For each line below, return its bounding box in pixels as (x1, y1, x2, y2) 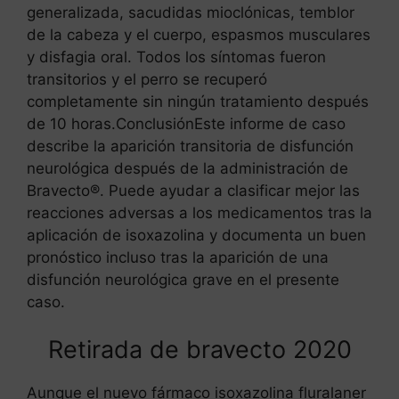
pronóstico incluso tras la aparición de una (27, 248, 329, 266)
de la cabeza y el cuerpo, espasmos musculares (27, 25, 370, 44)
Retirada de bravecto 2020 (47, 335, 352, 365)
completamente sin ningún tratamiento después (27, 92, 369, 110)
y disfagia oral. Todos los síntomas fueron (27, 47, 326, 66)
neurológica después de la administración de (27, 159, 348, 177)
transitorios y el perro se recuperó (27, 69, 267, 88)
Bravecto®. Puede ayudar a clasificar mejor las (27, 181, 360, 199)
